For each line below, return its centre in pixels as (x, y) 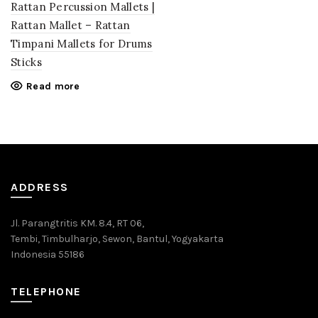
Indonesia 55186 (48, 254)
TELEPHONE (46, 291)
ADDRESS (40, 187)
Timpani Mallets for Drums (82, 44)
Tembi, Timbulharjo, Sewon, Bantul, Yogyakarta (117, 239)
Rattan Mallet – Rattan (71, 25)
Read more (53, 86)
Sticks (26, 62)
